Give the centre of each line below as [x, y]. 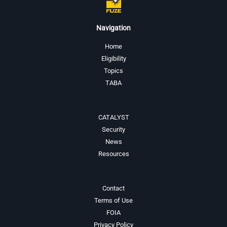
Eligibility [113, 59]
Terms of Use [113, 200]
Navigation [113, 28]
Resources [113, 154]
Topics [113, 71]
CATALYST [113, 118]
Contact [113, 188]
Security [113, 130]
